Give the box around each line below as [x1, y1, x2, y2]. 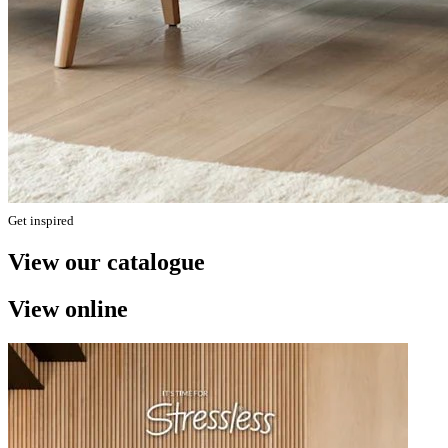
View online [8, 295, 128, 322]
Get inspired [8, 212, 74, 228]
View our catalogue [8, 248, 205, 275]
